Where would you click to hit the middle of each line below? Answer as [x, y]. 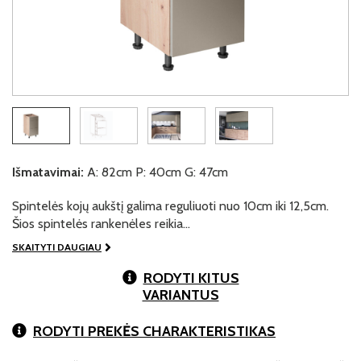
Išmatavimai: [48, 172]
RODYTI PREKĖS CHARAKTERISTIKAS [154, 331]
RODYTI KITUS [191, 278]
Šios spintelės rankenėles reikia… [101, 224]
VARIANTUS [180, 295]
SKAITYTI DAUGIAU [57, 247]
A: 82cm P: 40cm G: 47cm [156, 172]
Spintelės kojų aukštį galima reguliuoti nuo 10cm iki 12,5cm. [170, 206]
